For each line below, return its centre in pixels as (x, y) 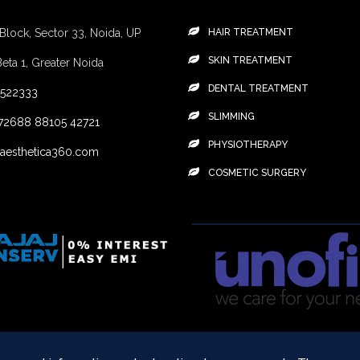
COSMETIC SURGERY (257, 173)
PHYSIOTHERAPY (247, 145)
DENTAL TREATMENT (258, 88)
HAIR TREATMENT (250, 32)
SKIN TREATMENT (250, 60)
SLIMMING (231, 117)
